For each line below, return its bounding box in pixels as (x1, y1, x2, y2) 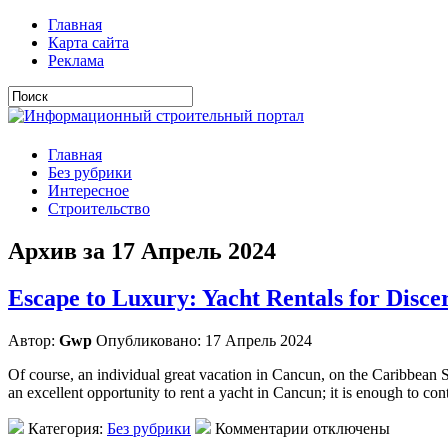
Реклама (48, 52, 104, 69)
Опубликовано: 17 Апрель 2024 (92, 331, 312, 349)
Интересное (48, 182, 129, 199)
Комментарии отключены (215, 419, 390, 437)
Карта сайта (48, 34, 129, 51)
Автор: (8, 331, 59, 349)
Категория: (24, 419, 107, 437)
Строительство (48, 200, 150, 217)
